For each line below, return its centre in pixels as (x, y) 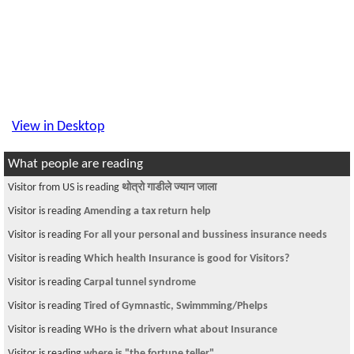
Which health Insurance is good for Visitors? (186, 259)
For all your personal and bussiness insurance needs (205, 235)
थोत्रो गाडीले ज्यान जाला (169, 188)
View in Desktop (58, 127)
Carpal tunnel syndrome (140, 282)
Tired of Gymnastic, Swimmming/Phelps (176, 306)
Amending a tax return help (147, 211)
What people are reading (75, 164)
